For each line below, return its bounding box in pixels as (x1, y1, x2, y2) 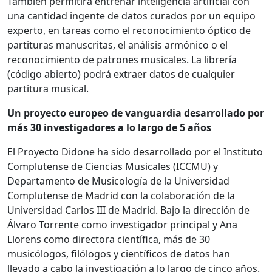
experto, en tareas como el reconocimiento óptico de (7, 24, 251, 38)
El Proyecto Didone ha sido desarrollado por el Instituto (7, 145, 263, 159)
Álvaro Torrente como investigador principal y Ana (7, 218, 237, 232)
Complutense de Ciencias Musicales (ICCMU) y (7, 160, 218, 174)
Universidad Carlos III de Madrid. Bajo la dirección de (7, 203, 250, 217)
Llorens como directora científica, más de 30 (7, 233, 210, 246)
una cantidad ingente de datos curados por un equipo (7, 9, 256, 23)
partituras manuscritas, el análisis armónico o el (7, 38, 228, 52)
